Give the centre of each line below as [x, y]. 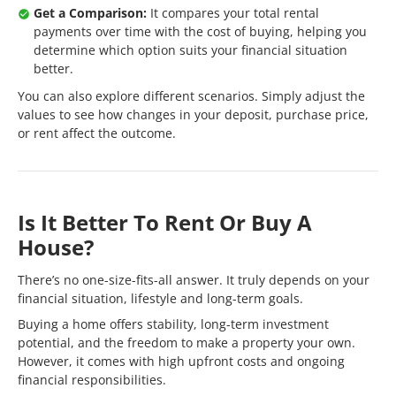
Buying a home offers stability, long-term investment [173, 324]
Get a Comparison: [90, 13]
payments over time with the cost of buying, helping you [200, 31]
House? [56, 247]
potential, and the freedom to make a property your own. [187, 343]
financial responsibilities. [92, 380]
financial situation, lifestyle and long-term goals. [160, 298]
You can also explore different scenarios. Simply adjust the [191, 96]
